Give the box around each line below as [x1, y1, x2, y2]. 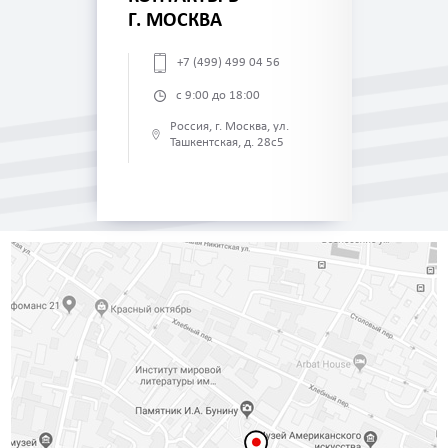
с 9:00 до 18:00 [175, 88, 260, 102]
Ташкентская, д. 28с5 [170, 135, 285, 149]
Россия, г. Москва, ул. [170, 119, 290, 133]
